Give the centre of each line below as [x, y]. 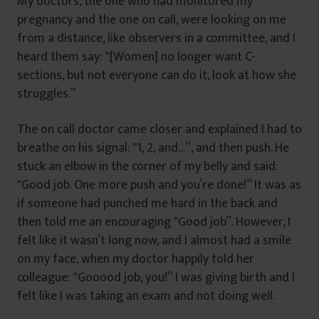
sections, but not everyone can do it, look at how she [157, 75]
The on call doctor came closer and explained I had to [159, 129]
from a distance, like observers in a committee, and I [156, 38]
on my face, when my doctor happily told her [136, 259]
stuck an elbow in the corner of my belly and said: [148, 166]
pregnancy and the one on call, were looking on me [152, 20]
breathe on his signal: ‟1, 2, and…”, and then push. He [153, 148]
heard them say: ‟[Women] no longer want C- [136, 57]
